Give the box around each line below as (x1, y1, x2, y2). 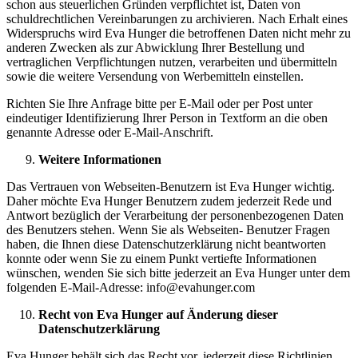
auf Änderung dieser (163, 307, 278, 321)
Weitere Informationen (38, 152, 161, 166)
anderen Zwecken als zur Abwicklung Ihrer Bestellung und (6, 40, 304, 54)
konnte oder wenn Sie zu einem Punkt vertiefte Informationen (6, 251, 316, 265)
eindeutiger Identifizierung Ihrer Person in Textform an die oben (6, 110, 328, 125)
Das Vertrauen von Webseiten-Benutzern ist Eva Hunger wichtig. (6, 179, 335, 193)
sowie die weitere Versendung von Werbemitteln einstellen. (6, 69, 304, 83)
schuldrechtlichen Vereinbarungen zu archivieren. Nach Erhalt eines (6, 11, 348, 26)
